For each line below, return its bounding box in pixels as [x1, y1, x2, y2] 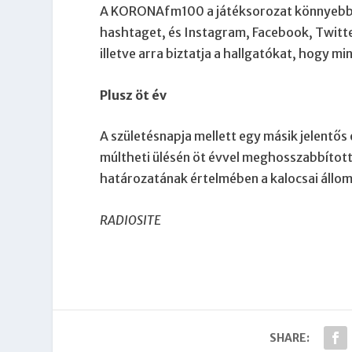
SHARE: [269, 330, 310, 345]
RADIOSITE [100, 211, 162, 228]
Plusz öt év [100, 86, 167, 103]
